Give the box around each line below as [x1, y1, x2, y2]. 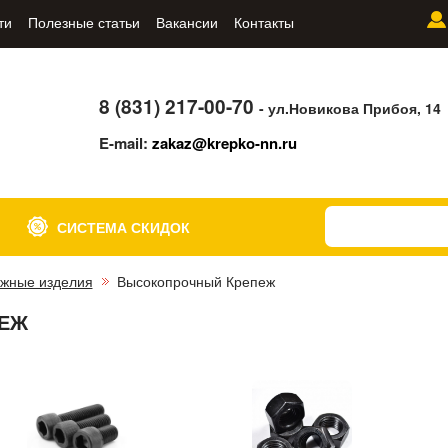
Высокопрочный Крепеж [116, 271, 275, 292]
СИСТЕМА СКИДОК [57, 217, 191, 238]
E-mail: [99, 131, 153, 154]
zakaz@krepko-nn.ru [152, 131, 298, 154]
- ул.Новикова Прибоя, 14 [259, 97, 442, 118]
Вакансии [155, 12, 218, 32]
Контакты [233, 12, 294, 32]
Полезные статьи [27, 12, 140, 32]
